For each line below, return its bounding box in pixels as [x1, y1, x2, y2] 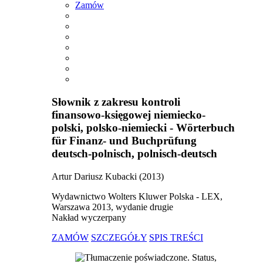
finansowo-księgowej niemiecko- [52, 108, 205, 121]
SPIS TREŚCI [149, 232, 203, 242]
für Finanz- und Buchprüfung [52, 134, 197, 147]
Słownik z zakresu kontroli [52, 95, 180, 108]
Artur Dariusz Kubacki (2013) [52, 171, 164, 181]
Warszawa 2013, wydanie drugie [52, 201, 173, 212]
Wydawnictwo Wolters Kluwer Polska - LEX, [52, 191, 222, 201]
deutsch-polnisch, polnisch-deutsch [52, 147, 217, 160]
